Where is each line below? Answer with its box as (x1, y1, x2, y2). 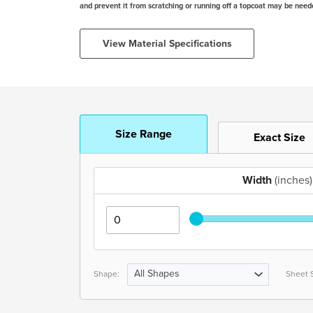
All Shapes (134, 268, 180, 279)
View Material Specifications (102, 38, 232, 50)
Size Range (115, 127, 172, 141)
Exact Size (254, 131, 305, 145)
